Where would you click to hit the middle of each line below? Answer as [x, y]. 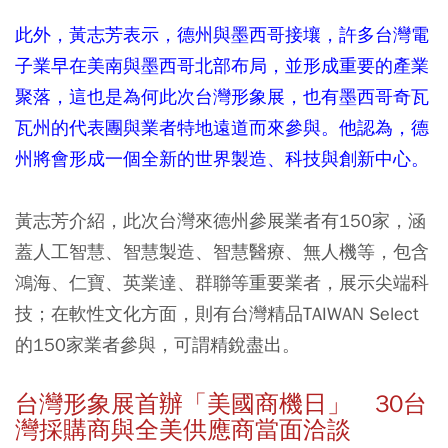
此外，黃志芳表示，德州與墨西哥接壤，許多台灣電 [222, 34]
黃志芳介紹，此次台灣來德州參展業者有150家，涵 [220, 220]
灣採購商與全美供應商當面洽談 [183, 429]
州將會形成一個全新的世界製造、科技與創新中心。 [222, 158]
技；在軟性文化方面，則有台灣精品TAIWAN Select [217, 313]
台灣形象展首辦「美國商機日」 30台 [221, 403]
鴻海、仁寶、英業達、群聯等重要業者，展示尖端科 [222, 282]
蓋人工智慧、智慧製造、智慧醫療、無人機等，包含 [222, 251]
